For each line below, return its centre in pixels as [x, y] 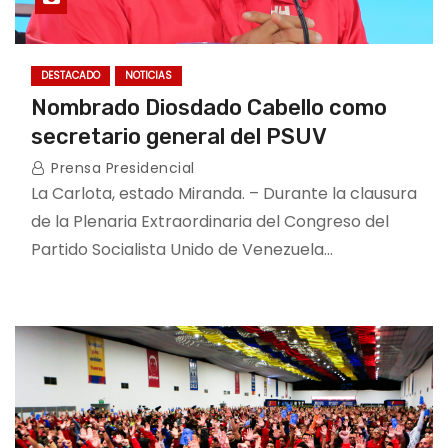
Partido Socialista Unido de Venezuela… [182, 249]
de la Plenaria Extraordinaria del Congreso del [210, 221]
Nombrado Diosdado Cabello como [209, 107]
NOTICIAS [148, 75]
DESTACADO [70, 75]
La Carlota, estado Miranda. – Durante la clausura [224, 193]
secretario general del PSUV [179, 136]
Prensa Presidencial [120, 168]
